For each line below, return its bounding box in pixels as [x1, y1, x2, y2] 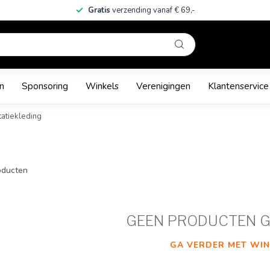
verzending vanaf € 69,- [111, 5, 195, 16]
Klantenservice [208, 80, 269, 92]
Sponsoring [22, 80, 68, 92]
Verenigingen [136, 80, 190, 92]
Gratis [87, 5, 112, 16]
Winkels [86, 80, 119, 92]
